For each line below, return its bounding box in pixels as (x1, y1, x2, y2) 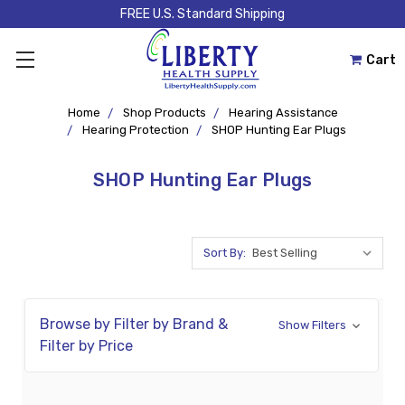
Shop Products (122, 106, 206, 119)
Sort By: (203, 246, 246, 259)
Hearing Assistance (228, 106, 338, 119)
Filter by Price (40, 337, 133, 354)
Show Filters (278, 318, 349, 332)
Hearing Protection (81, 123, 189, 137)
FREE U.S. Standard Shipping (120, 6, 285, 22)
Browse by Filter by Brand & (40, 316, 228, 333)
